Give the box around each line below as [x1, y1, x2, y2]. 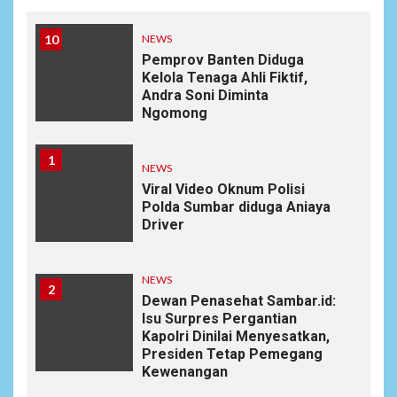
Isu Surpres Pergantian [142, 309, 297, 327]
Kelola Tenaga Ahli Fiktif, [142, 68, 307, 86]
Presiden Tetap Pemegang [142, 345, 323, 362]
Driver [142, 215, 184, 233]
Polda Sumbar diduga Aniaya [142, 198, 331, 215]
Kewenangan [142, 362, 228, 380]
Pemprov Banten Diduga [142, 51, 304, 68]
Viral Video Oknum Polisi [142, 180, 305, 198]
